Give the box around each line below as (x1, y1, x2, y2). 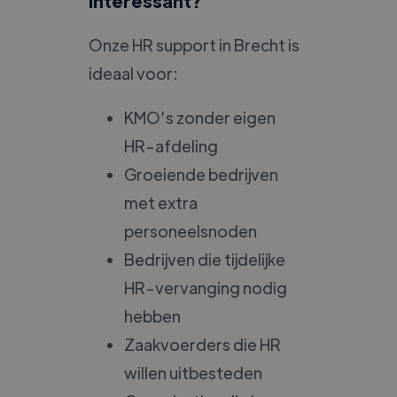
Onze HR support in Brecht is (89, 34, 300, 55)
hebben (124, 305, 181, 326)
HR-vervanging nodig (124, 276, 287, 298)
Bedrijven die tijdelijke (124, 248, 285, 269)
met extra (124, 191, 198, 213)
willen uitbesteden (124, 362, 262, 383)
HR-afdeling (124, 135, 218, 156)
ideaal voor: (89, 62, 177, 83)
